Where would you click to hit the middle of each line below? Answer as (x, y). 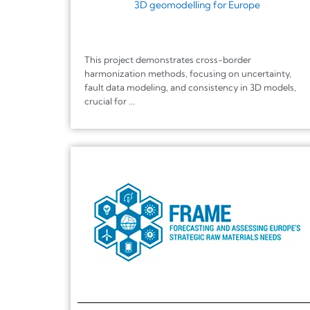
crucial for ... (110, 101)
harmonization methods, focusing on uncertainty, (188, 73)
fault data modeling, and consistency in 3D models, (190, 87)
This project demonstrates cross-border (168, 59)
